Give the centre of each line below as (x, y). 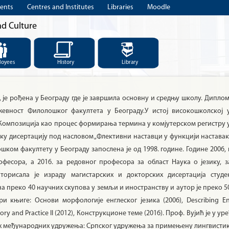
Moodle (158, 7)
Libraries (121, 7)
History (66, 63)
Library (130, 63)
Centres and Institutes (60, 7)
